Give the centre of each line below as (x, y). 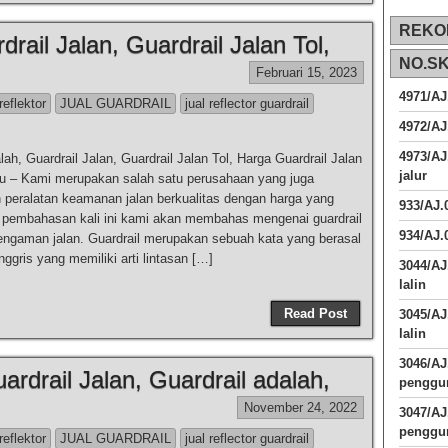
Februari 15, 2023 (306, 72)
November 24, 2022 (300, 407)
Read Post (315, 313)
